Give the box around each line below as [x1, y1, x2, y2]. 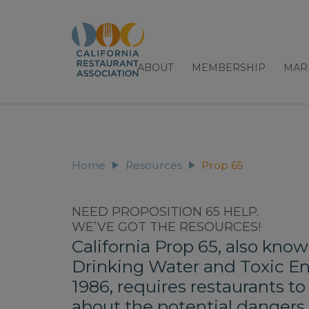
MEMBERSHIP [192, 61, 266, 74]
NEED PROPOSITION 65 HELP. [72, 203, 259, 220]
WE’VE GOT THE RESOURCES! [72, 219, 261, 235]
